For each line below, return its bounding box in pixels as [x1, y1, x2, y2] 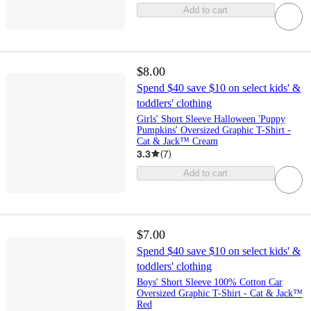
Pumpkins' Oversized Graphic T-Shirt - [136, 124, 291, 135]
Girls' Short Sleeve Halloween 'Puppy [136, 113, 285, 124]
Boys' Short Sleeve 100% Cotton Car [136, 276, 283, 287]
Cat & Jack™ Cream [136, 135, 218, 146]
